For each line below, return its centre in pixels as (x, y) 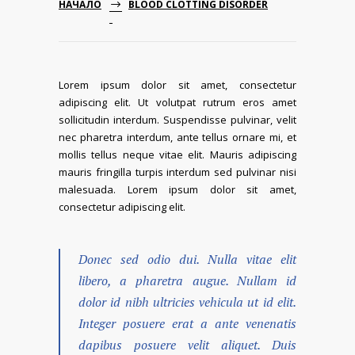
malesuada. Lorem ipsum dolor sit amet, (177, 189)
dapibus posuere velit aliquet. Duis (187, 345)
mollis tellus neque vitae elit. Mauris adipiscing (177, 155)
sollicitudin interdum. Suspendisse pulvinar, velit (177, 120)
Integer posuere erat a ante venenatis (187, 323)
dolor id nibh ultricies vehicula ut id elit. (187, 302)
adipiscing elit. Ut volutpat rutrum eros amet (177, 102)
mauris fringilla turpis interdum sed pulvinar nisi (177, 172)
